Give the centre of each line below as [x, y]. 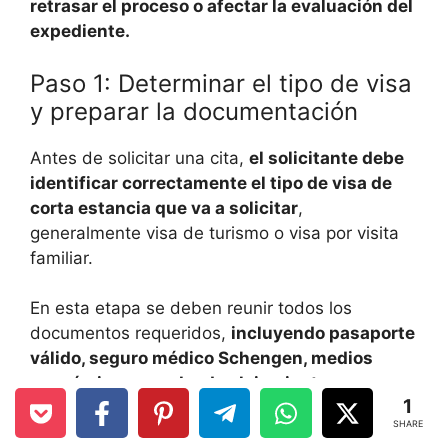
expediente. [80, 31]
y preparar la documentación [194, 111]
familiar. [61, 257]
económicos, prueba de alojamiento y [186, 383]
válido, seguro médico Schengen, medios [201, 358]
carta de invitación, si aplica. [150, 433]
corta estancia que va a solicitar [164, 207]
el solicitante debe [326, 157]
